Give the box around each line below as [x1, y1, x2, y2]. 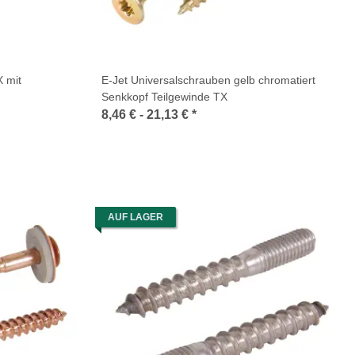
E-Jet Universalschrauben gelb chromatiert [101, 74, 315, 86]
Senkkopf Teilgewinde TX [101, 90, 227, 103]
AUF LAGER [108, 212, 163, 223]
